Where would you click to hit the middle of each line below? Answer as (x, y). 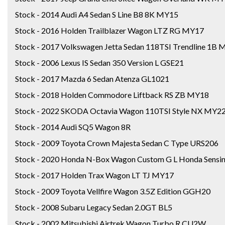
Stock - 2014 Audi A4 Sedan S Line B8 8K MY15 (97, 14)
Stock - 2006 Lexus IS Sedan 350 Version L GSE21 (99, 62)
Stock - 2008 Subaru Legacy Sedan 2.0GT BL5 (94, 207)
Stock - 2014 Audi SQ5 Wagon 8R (73, 127)
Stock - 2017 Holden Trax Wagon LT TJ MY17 (94, 175)
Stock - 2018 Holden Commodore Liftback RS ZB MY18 (112, 94)
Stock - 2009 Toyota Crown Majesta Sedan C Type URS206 (117, 143)
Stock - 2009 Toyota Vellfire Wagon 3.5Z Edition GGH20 (113, 191)
